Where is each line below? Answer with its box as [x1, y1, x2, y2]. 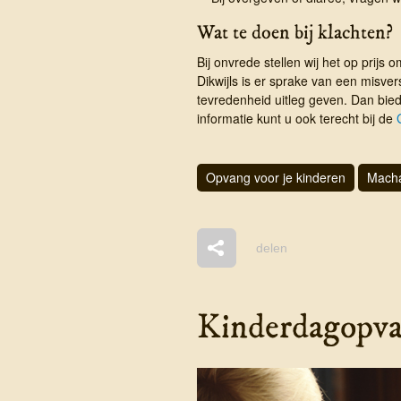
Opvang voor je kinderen [205, 167, 346, 186]
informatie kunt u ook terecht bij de [196, 108, 397, 127]
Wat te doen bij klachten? [196, 19, 393, 45]
